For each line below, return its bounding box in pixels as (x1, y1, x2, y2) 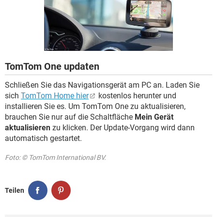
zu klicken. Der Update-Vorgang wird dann (50, 123, 195, 132)
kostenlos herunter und (96, 91, 176, 100)
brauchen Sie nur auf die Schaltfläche (5, 112, 135, 122)
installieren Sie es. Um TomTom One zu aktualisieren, (5, 102, 186, 111)
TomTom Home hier (21, 91, 89, 100)
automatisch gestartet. (5, 134, 82, 143)
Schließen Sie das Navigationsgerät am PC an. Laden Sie (5, 80, 200, 90)
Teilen (5, 186, 24, 194)
